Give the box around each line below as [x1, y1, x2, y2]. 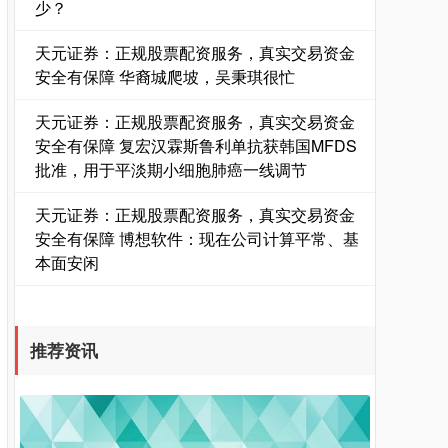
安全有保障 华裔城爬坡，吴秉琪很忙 [35, 65, 295, 88]
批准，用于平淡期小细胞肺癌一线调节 [35, 158, 307, 181]
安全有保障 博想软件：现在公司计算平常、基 [35, 227, 359, 250]
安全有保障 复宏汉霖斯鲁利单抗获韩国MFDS [35, 134, 357, 157]
